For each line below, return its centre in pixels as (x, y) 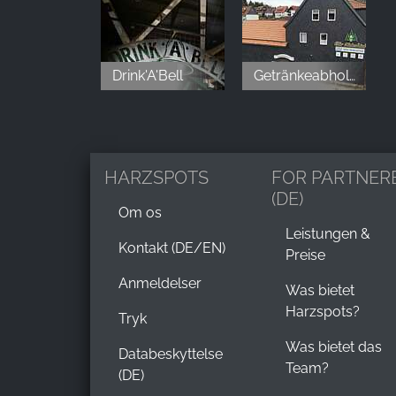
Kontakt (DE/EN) (172, 247)
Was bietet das (333, 346)
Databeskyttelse (171, 354)
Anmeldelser (160, 283)
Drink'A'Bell (147, 75)
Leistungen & (327, 233)
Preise (305, 255)
